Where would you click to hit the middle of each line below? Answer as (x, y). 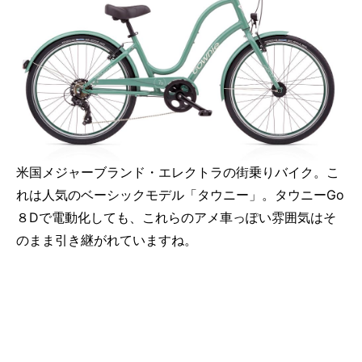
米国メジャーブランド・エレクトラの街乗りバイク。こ (178, 173)
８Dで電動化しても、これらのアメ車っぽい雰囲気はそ (176, 218)
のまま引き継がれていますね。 (107, 240)
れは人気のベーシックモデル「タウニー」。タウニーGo (180, 195)
